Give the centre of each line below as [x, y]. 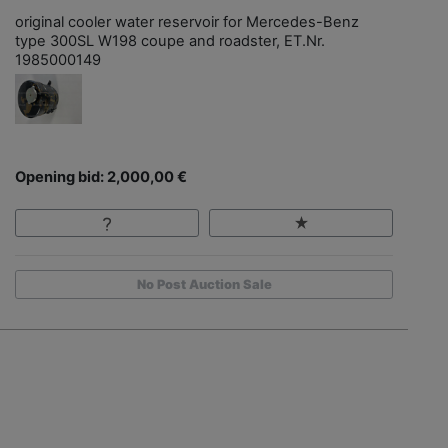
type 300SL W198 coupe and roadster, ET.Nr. [170, 40]
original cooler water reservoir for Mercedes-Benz [187, 21]
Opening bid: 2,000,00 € [101, 176]
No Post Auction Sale [204, 285]
